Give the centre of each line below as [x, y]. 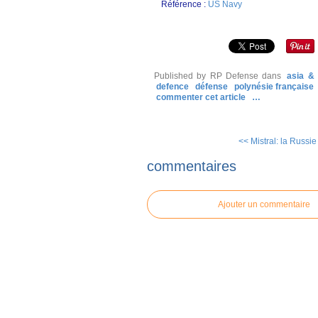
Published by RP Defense [206, 76]
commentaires [192, 166]
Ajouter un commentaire [264, 204]
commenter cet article [202, 97]
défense [212, 87]
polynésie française [274, 87]
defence [172, 87]
